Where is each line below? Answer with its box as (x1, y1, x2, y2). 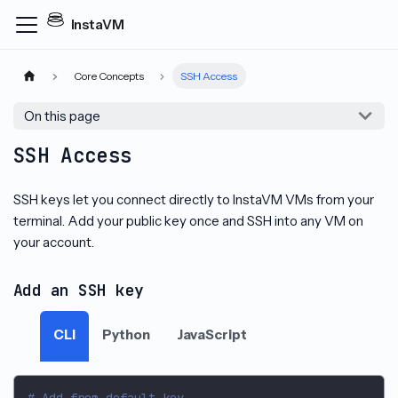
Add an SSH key (13, 280, 144, 301)
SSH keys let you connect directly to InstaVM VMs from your (13, 191, 374, 209)
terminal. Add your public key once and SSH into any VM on (13, 212, 363, 230)
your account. (13, 234, 94, 251)
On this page (24, 107, 100, 124)
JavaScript (177, 325, 247, 343)
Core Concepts (73, 69, 144, 84)
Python (102, 325, 150, 343)
